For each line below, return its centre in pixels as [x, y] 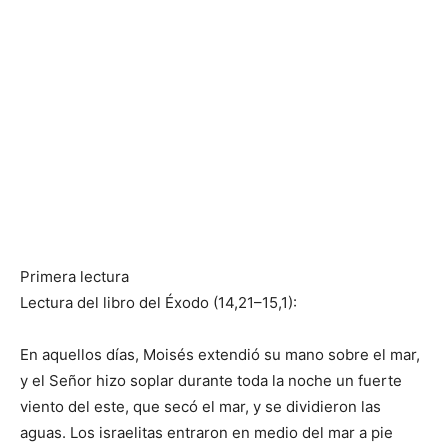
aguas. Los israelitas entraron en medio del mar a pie [206, 433]
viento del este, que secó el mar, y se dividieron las [200, 407]
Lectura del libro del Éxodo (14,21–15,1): [158, 303]
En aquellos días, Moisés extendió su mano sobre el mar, [220, 355]
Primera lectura [74, 277]
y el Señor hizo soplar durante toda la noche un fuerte [211, 381]
